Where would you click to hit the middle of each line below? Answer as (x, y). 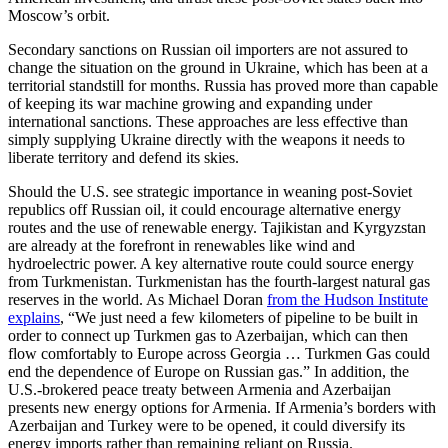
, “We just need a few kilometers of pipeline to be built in (239, 317)
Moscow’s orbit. (59, 15)
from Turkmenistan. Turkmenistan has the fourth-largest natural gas (219, 281)
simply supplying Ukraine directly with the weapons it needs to (206, 139)
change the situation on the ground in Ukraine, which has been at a (218, 67)
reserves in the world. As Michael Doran (137, 299)
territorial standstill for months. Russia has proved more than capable (223, 85)
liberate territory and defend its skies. (123, 157)
